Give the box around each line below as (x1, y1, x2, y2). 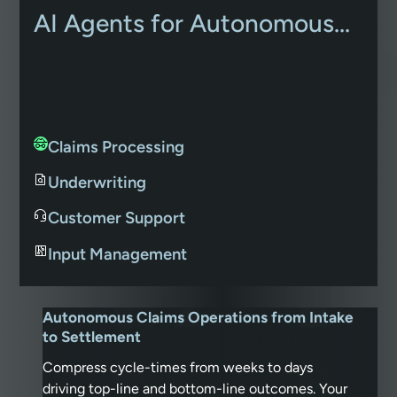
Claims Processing (48, 136, 185, 157)
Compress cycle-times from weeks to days (43, 358, 313, 376)
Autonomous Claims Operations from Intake (43, 307, 354, 326)
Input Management (48, 244, 188, 264)
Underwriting (48, 173, 147, 193)
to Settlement (43, 327, 141, 346)
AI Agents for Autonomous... (34, 8, 351, 39)
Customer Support (48, 208, 186, 229)
